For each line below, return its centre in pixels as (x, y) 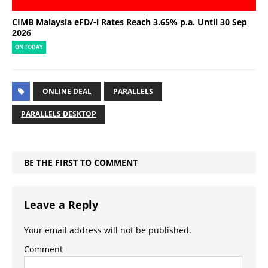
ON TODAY (29, 47)
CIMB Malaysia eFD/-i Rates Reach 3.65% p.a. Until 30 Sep (130, 22)
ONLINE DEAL (67, 91)
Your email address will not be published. (108, 230)
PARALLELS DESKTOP (59, 114)
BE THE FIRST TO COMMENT (81, 162)
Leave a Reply (61, 204)
